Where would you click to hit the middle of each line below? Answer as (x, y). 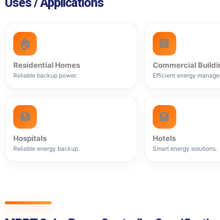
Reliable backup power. (45, 75)
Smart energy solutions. (185, 148)
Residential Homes (47, 65)
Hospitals (30, 138)
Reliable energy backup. (46, 148)
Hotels (164, 138)
